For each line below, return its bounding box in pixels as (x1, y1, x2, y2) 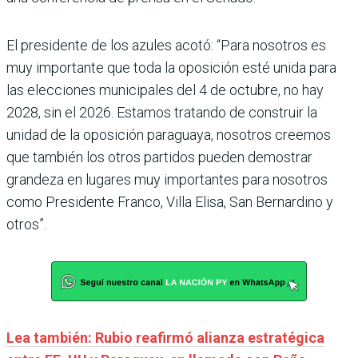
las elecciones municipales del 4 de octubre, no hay (6, 82, 324, 99)
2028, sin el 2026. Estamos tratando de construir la (6, 104, 317, 121)
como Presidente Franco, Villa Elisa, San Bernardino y (6, 193, 333, 211)
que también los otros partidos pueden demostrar (6, 149, 312, 166)
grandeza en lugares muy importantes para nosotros (6, 171, 328, 189)
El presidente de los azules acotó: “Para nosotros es (6, 37, 326, 54)
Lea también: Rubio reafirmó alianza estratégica (6, 329, 324, 347)
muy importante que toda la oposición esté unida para (6, 59, 336, 77)
